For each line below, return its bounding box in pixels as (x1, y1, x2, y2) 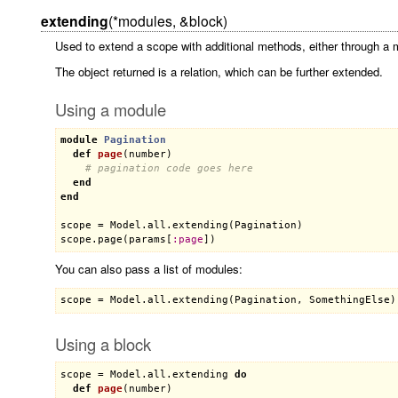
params (128, 234, 166, 246)
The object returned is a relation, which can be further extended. (54, 63, 383, 81)
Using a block (54, 331, 151, 355)
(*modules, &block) (107, 10, 227, 30)
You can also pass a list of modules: (54, 260, 243, 278)
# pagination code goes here (84, 163, 253, 175)
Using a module (54, 97, 166, 121)
